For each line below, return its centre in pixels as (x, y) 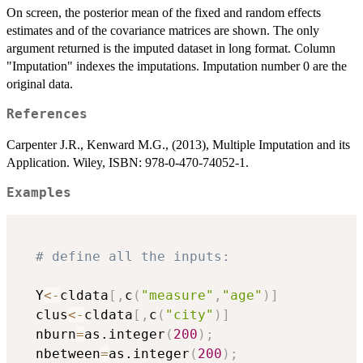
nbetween (60, 353)
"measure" (177, 295)
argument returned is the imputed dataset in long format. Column (171, 49)
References (47, 115)
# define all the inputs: (133, 256)
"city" (190, 314)
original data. (40, 84)
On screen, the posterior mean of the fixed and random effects (164, 13)
